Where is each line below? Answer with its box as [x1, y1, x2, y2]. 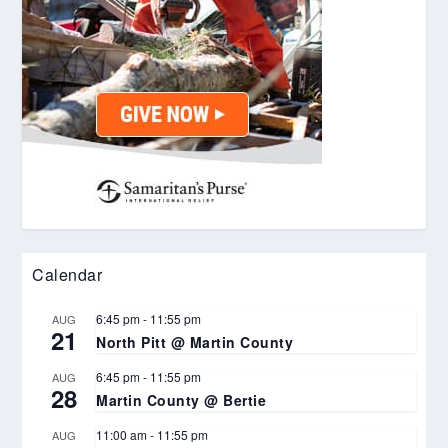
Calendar [32, 263, 103, 287]
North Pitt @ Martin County [96, 332, 294, 353]
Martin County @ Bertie [96, 390, 267, 411]
